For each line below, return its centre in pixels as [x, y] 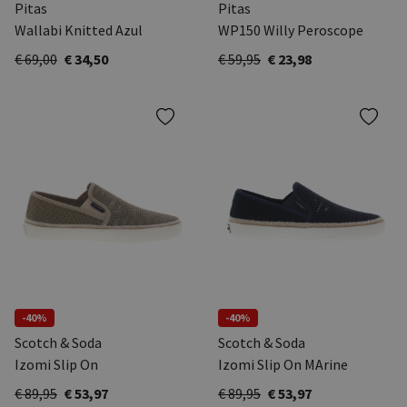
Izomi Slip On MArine [283, 365]
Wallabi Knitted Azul [79, 30]
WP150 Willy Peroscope [291, 30]
